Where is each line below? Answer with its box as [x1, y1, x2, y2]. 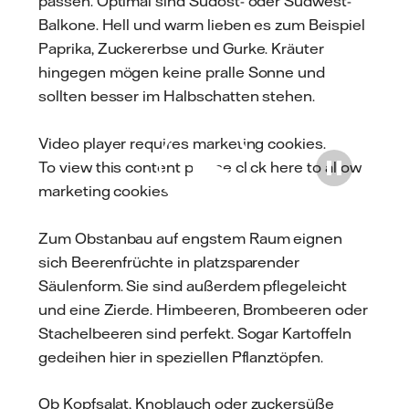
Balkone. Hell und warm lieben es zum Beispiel [38, 16, 365, 35]
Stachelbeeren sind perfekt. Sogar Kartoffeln [38, 323, 351, 342]
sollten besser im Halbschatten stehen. [38, 87, 320, 106]
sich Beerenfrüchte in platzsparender [38, 252, 300, 271]
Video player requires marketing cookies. [38, 134, 326, 153]
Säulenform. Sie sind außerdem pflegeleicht [38, 276, 347, 295]
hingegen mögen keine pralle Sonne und [38, 63, 326, 82]
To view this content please [38, 158, 236, 177]
